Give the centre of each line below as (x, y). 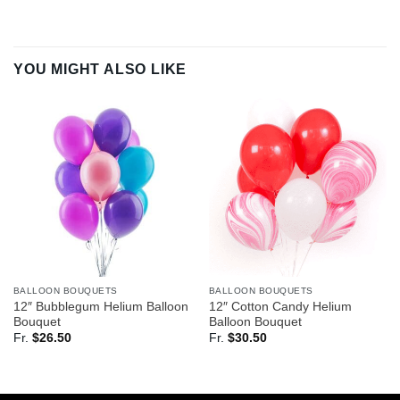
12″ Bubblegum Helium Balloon (100, 306)
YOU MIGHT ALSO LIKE (100, 70)
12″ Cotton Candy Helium (280, 306)
